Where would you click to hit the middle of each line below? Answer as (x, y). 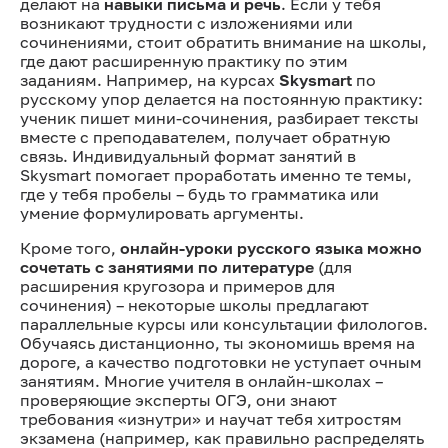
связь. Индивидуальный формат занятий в (188, 155)
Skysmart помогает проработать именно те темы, (216, 174)
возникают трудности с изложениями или (186, 22)
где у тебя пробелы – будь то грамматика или (199, 193)
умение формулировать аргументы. (162, 212)
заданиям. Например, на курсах (149, 79)
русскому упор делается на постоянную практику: (221, 98)
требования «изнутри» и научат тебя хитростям (211, 418)
